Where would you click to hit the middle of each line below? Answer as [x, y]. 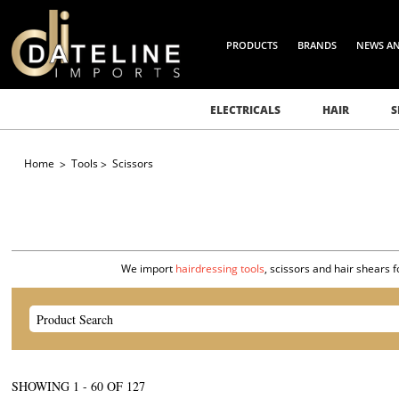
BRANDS [318, 45]
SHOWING [43, 386]
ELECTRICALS [245, 110]
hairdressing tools [220, 269]
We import [149, 269]
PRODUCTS [252, 45]
